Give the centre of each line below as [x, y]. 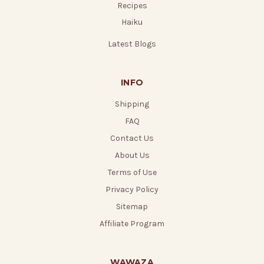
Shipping [132, 104]
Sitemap [132, 207]
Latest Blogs [132, 44]
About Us [132, 156]
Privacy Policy [132, 190]
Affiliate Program [132, 224]
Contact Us [132, 138]
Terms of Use [132, 173]
